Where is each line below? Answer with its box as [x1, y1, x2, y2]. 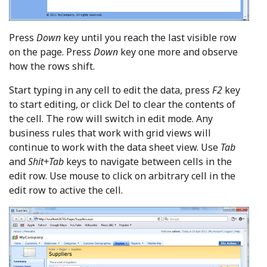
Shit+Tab [28, 155, 64, 169]
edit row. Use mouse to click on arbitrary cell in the [9, 169, 235, 183]
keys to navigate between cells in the [64, 155, 232, 169]
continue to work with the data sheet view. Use [9, 141, 221, 154]
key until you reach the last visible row [61, 31, 237, 45]
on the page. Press [9, 45, 94, 59]
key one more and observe [118, 45, 238, 59]
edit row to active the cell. [9, 184, 123, 197]
